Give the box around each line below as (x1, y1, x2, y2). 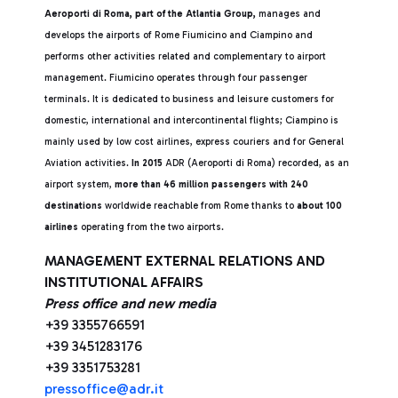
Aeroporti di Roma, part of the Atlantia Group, (44, 8, 256, 20)
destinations (44, 200, 102, 211)
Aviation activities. (44, 157, 131, 169)
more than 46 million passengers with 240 (115, 179, 308, 190)
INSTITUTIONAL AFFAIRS (44, 274, 203, 291)
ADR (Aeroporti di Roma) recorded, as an (163, 157, 349, 169)
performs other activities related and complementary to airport (44, 51, 326, 62)
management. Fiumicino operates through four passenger (44, 72, 307, 84)
